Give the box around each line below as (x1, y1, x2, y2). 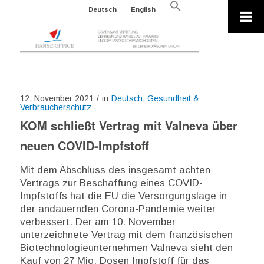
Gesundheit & (147, 94, 199, 103)
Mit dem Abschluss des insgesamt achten (19, 164, 210, 176)
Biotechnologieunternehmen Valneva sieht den (19, 242, 233, 254)
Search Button (163, 31, 186, 40)
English (130, 6, 156, 13)
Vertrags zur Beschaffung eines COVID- (19, 177, 203, 189)
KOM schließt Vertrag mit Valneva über (19, 117, 237, 134)
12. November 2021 (19, 94, 94, 103)
